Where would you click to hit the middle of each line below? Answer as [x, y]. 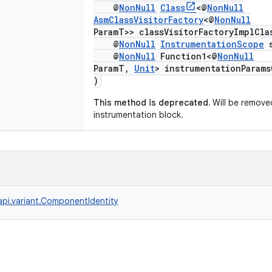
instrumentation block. [138, 115]
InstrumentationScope [212, 44]
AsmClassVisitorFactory [148, 20]
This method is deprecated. [152, 103]
